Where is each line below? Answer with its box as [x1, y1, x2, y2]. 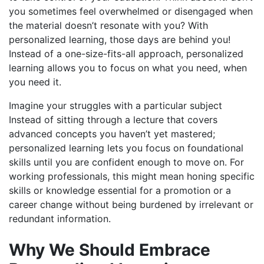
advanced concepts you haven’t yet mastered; [9, 128, 215, 140]
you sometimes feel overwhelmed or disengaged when [9, 5, 253, 18]
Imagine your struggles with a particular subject [9, 100, 222, 112]
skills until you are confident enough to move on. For [9, 156, 244, 169]
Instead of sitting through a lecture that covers [9, 114, 217, 126]
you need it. [9, 76, 61, 88]
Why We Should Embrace [9, 240, 210, 260]
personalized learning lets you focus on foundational [9, 142, 243, 154]
